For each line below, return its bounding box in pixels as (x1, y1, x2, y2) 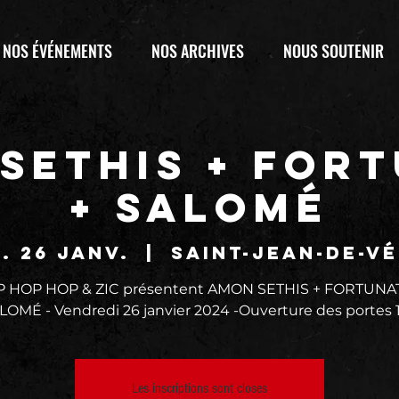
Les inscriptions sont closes (132, 380, 267, 396)
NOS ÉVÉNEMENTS (3, 39, 112, 62)
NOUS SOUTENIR (283, 39, 384, 62)
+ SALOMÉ (69, 182, 330, 232)
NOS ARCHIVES (151, 39, 244, 62)
